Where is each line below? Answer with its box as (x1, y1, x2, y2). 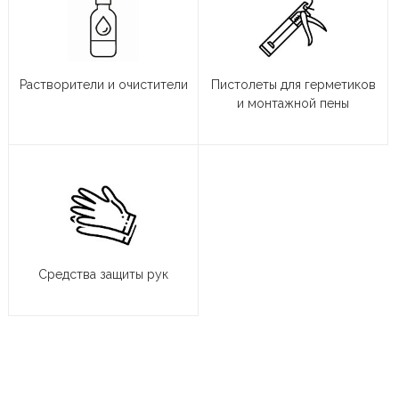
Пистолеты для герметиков (210, 77, 376, 93)
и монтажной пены (237, 96, 349, 111)
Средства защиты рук (38, 267, 168, 282)
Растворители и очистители (19, 77, 188, 93)
